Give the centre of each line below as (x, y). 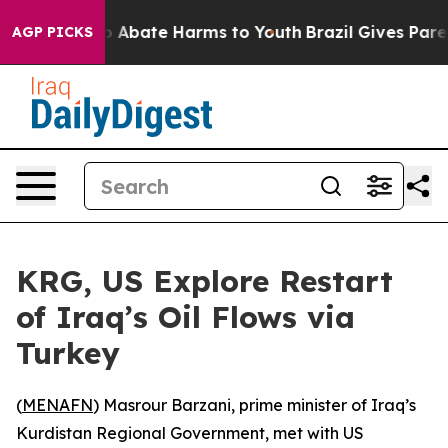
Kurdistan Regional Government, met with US (190, 433)
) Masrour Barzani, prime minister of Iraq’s (254, 405)
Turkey (68, 353)
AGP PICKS (52, 32)
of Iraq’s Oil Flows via (185, 317)
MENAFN (57, 405)
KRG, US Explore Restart (204, 281)
